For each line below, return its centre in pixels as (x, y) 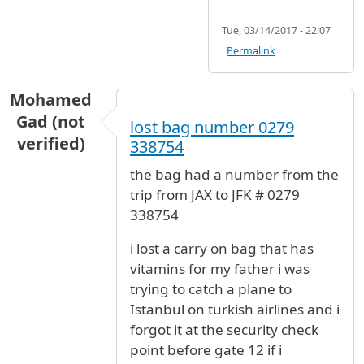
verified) (51, 144)
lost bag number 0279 (212, 128)
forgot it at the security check (224, 330)
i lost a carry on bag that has (222, 249)
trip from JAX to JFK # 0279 (215, 195)
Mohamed (51, 100)
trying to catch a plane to (211, 289)
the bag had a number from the (234, 175)
